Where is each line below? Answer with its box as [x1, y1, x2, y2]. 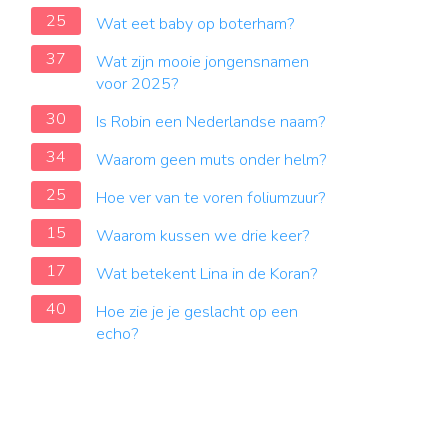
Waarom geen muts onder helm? [96, 149, 327, 171]
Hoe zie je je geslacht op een [96, 301, 298, 323]
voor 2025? [96, 73, 179, 95]
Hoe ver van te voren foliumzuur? [96, 187, 326, 209]
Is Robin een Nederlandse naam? [96, 111, 326, 133]
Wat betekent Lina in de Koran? [96, 263, 318, 285]
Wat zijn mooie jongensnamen [96, 51, 309, 73]
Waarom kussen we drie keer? [96, 225, 310, 247]
